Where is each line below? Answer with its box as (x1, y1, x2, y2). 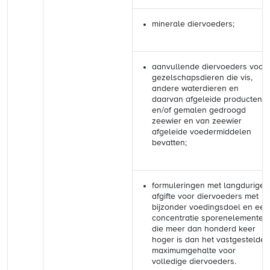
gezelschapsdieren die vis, (152, 74, 253, 82)
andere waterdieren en (152, 84, 239, 93)
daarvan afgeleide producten (152, 95, 262, 104)
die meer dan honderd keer (152, 225, 256, 233)
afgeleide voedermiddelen (152, 128, 251, 136)
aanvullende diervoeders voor (152, 63, 266, 71)
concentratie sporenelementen (152, 214, 268, 222)
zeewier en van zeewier (152, 117, 242, 125)
